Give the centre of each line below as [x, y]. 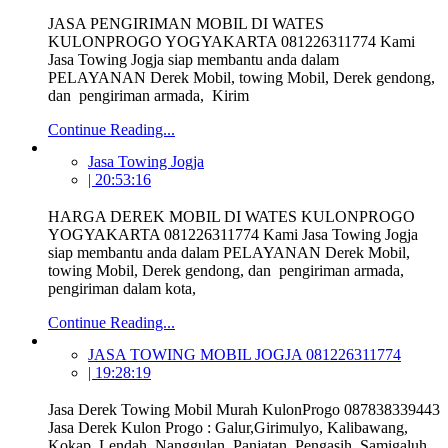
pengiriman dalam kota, [122, 289]
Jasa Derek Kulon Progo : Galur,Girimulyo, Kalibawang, [228, 427]
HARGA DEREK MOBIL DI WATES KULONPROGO [231, 217]
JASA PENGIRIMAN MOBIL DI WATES [186, 24]
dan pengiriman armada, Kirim [148, 96]
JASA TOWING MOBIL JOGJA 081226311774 [244, 355]
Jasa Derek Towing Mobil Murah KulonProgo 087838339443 [244, 409]
